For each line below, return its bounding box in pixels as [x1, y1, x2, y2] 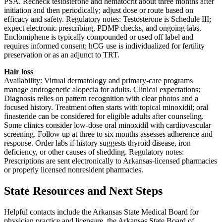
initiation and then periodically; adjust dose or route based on [4, 5, 193, 14]
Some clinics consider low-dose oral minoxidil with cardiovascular [4, 120, 211, 129]
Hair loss [4, 67, 33, 76]
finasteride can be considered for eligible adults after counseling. [4, 111, 204, 120]
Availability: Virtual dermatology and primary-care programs [4, 76, 193, 85]
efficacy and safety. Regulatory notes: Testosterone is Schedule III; [4, 14, 211, 23]
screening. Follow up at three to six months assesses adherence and [4, 129, 213, 138]
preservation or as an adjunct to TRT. [4, 50, 119, 59]
